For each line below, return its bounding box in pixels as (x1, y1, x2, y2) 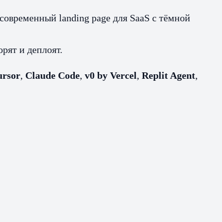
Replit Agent (142, 69, 195, 81)
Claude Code (25, 69, 80, 81)
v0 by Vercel (85, 69, 137, 81)
